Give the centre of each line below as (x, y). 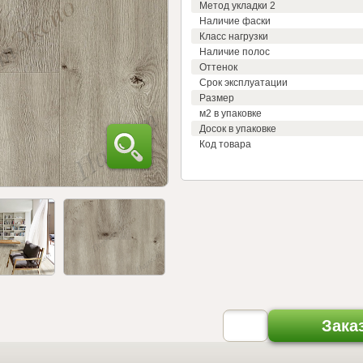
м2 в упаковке (231, 113)
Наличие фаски (235, 21)
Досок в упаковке (238, 128)
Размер (217, 98)
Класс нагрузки (234, 36)
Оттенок (218, 67)
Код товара (225, 144)
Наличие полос (235, 51)
